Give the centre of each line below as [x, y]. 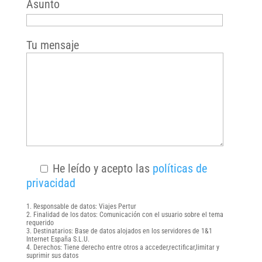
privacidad [51, 183]
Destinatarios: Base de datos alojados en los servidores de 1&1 [123, 231]
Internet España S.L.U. [58, 239]
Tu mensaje [52, 45]
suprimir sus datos [52, 256]
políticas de [180, 169]
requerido [40, 223]
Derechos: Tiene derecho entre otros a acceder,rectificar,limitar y [126, 248]
